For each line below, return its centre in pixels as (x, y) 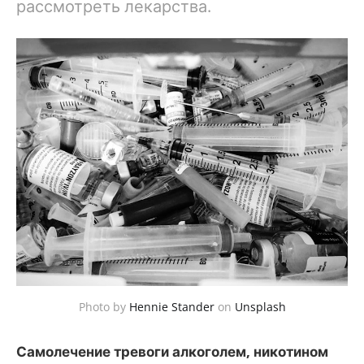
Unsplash (260, 307)
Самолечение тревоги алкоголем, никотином (172, 352)
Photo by (104, 307)
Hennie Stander (171, 307)
